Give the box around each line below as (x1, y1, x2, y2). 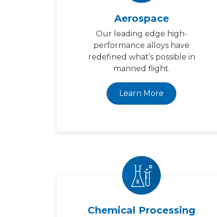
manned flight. (113, 64, 170, 73)
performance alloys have (93, 41, 189, 50)
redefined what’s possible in (88, 52, 195, 62)
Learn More (119, 89, 164, 98)
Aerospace (114, 13, 169, 24)
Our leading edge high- (95, 29, 187, 38)
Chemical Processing (88, 204, 195, 216)
